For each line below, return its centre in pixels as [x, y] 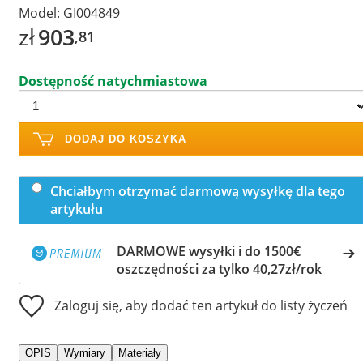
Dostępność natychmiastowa [113, 81]
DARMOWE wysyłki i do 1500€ [209, 251]
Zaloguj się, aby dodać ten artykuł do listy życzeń [201, 305]
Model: [39, 13]
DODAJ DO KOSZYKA [126, 139]
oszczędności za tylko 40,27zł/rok [219, 269]
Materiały [140, 352]
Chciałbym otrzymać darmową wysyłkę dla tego [198, 191]
